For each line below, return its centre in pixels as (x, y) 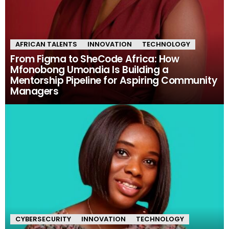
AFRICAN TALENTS (46, 44)
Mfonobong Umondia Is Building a (89, 70)
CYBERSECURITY (43, 219)
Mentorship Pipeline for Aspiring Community (114, 81)
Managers (35, 91)
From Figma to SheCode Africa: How (95, 59)
